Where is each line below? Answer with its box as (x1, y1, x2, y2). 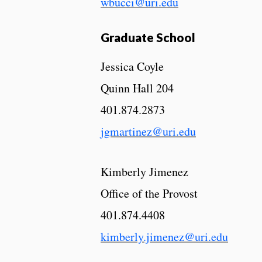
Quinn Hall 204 (101, 80, 174, 96)
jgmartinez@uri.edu (101, 123, 196, 139)
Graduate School (101, 29, 195, 44)
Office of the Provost (101, 185, 198, 201)
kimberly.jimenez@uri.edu (101, 228, 228, 244)
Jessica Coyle (101, 58, 164, 74)
